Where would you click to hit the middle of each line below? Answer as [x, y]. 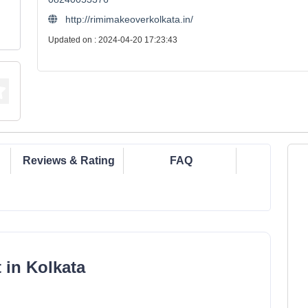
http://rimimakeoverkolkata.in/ [128, 19]
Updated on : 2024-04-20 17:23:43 [113, 40]
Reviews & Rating [68, 161]
